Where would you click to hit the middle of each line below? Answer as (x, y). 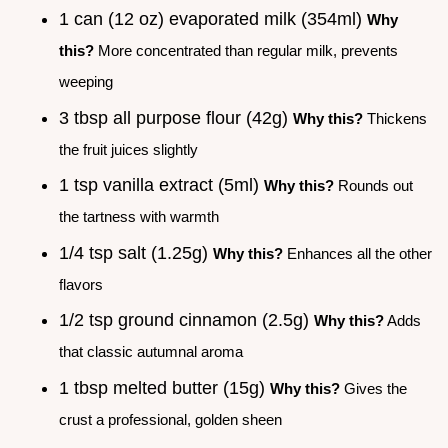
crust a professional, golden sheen (170, 419)
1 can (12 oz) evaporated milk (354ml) (213, 18)
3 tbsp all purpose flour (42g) (176, 117)
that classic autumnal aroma (151, 352)
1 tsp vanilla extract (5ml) (161, 185)
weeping (86, 81)
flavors (81, 284)
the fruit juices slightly (128, 149)
